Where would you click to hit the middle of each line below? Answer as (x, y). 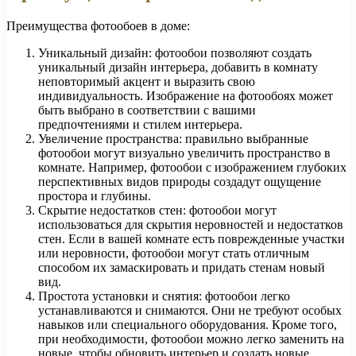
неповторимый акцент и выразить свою (147, 81)
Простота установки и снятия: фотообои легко (164, 296)
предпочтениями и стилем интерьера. (140, 124)
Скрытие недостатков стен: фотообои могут (157, 210)
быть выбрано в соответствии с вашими (147, 110)
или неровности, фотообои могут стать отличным (174, 253)
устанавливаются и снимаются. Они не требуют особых (190, 310)
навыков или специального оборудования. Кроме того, (188, 324)
